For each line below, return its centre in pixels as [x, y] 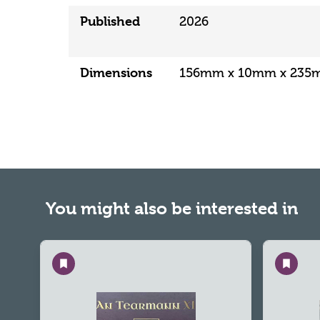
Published [110, 21]
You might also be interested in [172, 208]
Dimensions [116, 72]
